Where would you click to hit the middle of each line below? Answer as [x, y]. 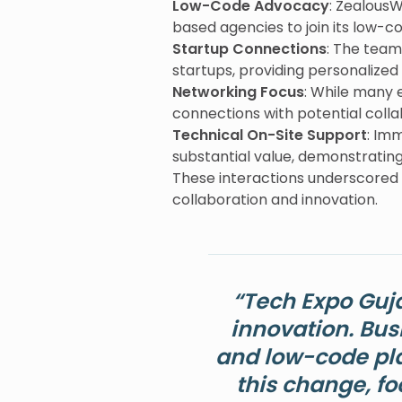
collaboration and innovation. [275, 200]
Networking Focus [238, 92]
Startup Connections [249, 49]
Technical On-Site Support [270, 135]
